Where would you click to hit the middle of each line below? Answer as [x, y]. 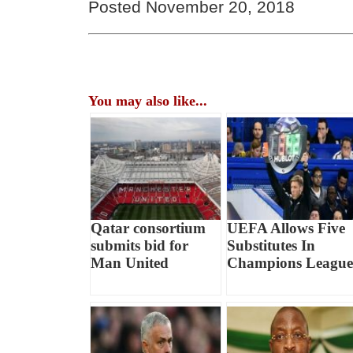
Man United [130, 262]
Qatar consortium [149, 228]
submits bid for [140, 245]
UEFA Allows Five [286, 228]
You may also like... [148, 100]
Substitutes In [271, 245]
